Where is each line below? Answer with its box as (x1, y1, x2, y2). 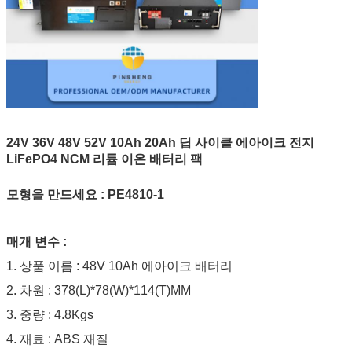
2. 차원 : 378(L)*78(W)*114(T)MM (6, 283, 191, 297)
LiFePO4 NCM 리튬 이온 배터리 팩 (6, 152, 203, 166)
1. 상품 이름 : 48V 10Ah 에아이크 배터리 (6, 258, 233, 273)
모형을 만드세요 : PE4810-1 (6, 187, 164, 201)
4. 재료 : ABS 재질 (6, 332, 108, 346)
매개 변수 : (6, 234, 67, 248)
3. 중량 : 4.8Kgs (6, 307, 93, 321)
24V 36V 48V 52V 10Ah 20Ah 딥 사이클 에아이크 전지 (6, 135, 314, 149)
